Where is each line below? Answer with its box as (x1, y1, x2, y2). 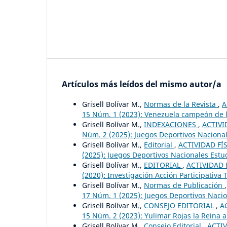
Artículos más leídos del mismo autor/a (62, 79, 221, 90)
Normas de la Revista (144, 99, 218, 109)
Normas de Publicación (144, 180, 224, 191)
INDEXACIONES (144, 120, 198, 130)
